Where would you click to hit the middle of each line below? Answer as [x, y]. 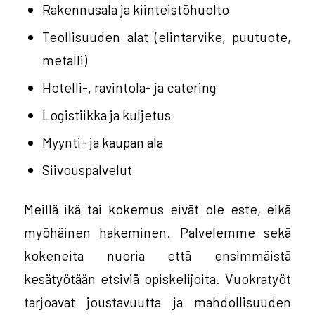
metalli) [65, 59]
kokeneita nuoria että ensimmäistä [157, 255]
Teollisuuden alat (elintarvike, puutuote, [167, 36]
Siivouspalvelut [88, 169]
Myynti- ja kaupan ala [103, 142]
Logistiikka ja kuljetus [107, 114]
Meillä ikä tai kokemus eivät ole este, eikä [157, 208]
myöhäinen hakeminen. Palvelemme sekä [157, 232]
